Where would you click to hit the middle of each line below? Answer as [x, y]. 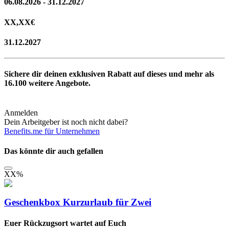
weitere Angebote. [59, 83]
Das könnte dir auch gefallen [54, 151]
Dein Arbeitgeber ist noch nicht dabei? [66, 122]
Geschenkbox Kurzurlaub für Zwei [78, 202]
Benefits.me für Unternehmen [52, 131]
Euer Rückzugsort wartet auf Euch [65, 223]
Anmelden [21, 112]
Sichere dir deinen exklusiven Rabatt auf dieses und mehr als [109, 74]
